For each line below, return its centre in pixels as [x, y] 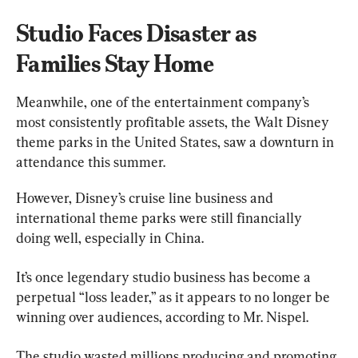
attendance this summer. [91, 161]
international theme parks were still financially [161, 217]
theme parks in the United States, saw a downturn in [177, 141]
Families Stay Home [115, 63]
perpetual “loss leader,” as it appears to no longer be [175, 296]
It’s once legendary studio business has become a [165, 276]
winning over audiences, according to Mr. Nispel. [162, 316]
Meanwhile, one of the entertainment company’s [164, 101]
